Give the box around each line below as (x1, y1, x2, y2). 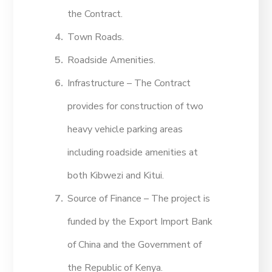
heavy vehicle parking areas (67, 123, 183, 137)
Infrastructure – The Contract (67, 76, 191, 90)
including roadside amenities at (67, 146, 199, 160)
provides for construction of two (67, 100, 204, 114)
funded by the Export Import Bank (67, 215, 213, 229)
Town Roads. (67, 30, 124, 44)
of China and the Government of (67, 238, 202, 252)
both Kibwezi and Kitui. (67, 169, 165, 183)
